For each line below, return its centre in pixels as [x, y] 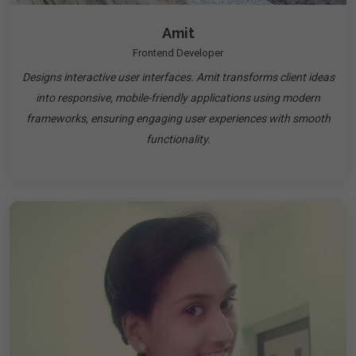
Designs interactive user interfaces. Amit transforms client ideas [178, 77]
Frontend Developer [178, 53]
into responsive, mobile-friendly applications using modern [178, 98]
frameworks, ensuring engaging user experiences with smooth [178, 118]
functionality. [178, 139]
